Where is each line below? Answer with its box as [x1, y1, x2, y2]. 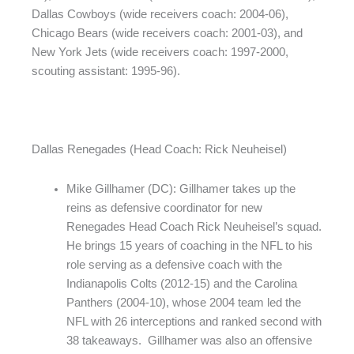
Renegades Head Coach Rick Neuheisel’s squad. [66, 220, 322, 233]
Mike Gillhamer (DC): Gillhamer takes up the [66, 182, 296, 195]
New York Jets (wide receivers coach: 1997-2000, [32, 46, 288, 59]
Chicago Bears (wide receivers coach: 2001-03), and [32, 27, 303, 40]
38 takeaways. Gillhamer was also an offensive [66, 333, 312, 347]
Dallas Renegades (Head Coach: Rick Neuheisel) [32, 143, 287, 156]
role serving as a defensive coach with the [66, 258, 282, 271]
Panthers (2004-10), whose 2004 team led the [66, 296, 301, 309]
